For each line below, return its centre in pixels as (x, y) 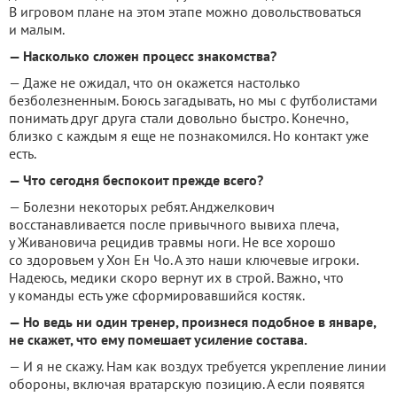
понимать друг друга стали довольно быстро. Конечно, (179, 118)
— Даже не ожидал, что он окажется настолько (155, 82)
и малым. (37, 29)
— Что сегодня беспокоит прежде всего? (136, 180)
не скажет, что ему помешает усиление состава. (158, 339)
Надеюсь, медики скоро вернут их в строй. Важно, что (176, 277)
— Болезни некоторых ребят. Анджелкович (142, 206)
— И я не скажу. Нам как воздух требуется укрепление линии (198, 366)
